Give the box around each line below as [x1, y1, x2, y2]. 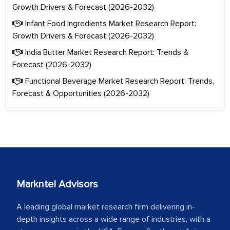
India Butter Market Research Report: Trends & [23, 47, 188, 57]
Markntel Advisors [16, 178, 98, 190]
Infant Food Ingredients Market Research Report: [23, 18, 196, 29]
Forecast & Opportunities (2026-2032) [12, 88, 149, 99]
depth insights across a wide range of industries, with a [16, 214, 210, 224]
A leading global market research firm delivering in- [16, 201, 195, 212]
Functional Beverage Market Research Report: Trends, [23, 75, 214, 86]
